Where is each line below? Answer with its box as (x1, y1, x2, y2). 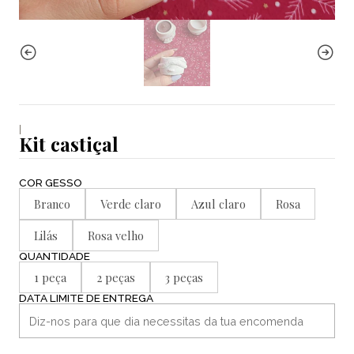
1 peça (34, 269, 66, 285)
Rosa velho (88, 228, 144, 243)
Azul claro (191, 196, 246, 212)
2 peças (96, 269, 135, 285)
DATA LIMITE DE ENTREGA (19, 292, 153, 304)
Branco (34, 196, 70, 212)
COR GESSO (19, 176, 82, 189)
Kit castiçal (19, 131, 119, 156)
